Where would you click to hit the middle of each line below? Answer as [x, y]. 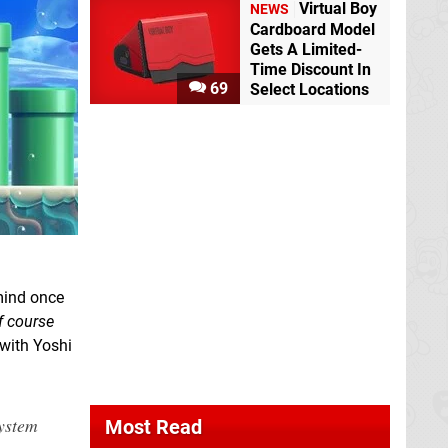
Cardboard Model [312, 29]
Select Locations [309, 89]
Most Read [153, 426]
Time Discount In [310, 69]
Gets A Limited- [306, 49]
